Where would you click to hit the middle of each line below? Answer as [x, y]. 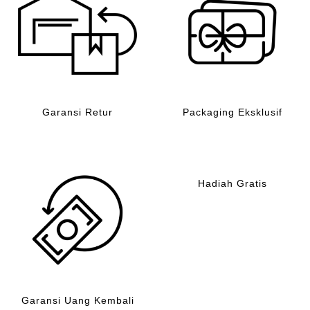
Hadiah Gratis [232, 184]
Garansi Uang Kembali [77, 301]
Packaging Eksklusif [232, 113]
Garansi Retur [77, 113]
